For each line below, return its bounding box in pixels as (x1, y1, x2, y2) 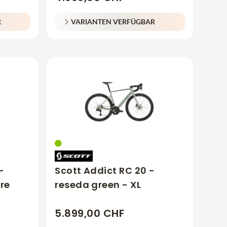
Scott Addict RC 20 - (55, 164, 155, 177)
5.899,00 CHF (55, 206, 125, 220)
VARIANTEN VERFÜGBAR (71, 17, 156, 26)
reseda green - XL (55, 178, 141, 191)
